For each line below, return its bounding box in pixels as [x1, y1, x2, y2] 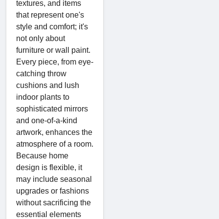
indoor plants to [16, 92, 69, 101]
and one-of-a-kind [16, 116, 77, 125]
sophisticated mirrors [16, 104, 88, 113]
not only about [16, 34, 65, 43]
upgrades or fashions [16, 186, 89, 195]
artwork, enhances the [16, 128, 92, 136]
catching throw [16, 69, 66, 78]
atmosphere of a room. [16, 139, 93, 148]
